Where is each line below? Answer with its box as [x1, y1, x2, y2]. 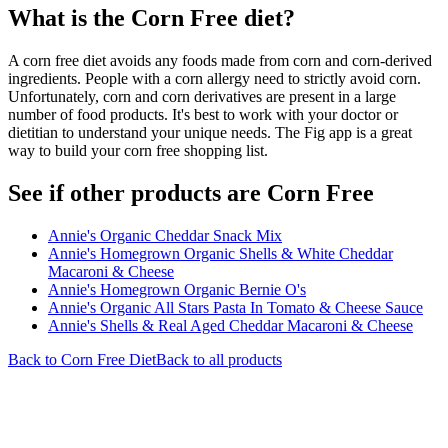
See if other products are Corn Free [8, 179, 374, 206]
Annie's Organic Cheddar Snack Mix [48, 226, 282, 244]
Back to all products [156, 350, 282, 368]
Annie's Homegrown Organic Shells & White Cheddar [48, 244, 393, 262]
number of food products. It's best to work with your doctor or [8, 105, 398, 123]
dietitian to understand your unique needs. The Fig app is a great [8, 123, 412, 141]
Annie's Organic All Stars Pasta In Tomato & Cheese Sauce [48, 298, 423, 316]
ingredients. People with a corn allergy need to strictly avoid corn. [8, 69, 421, 87]
